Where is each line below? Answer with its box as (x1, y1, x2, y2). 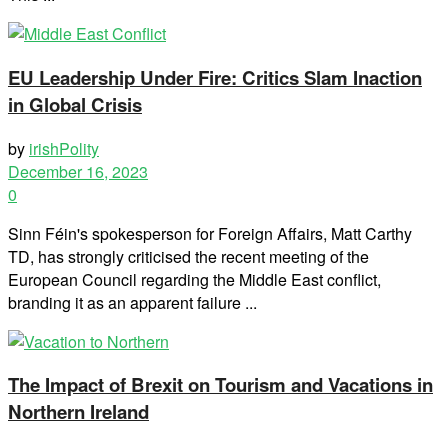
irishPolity (29, 136, 99, 160)
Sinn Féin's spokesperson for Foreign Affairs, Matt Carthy (8, 221, 412, 245)
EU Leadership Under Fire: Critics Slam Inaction (8, 63, 422, 91)
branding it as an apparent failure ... (8, 290, 257, 314)
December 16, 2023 (8, 159, 148, 183)
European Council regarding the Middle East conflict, (8, 267, 381, 291)
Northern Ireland (8, 398, 149, 426)
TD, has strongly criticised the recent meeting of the (8, 244, 369, 268)
